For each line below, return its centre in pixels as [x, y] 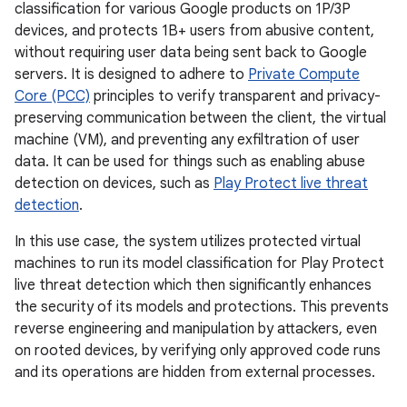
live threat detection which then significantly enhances [193, 285]
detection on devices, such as [114, 183]
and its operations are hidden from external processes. [195, 372]
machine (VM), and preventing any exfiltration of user [187, 139]
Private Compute [304, 74]
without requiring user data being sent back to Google [191, 52]
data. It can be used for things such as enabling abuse [190, 161]
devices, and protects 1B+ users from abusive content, [194, 30]
